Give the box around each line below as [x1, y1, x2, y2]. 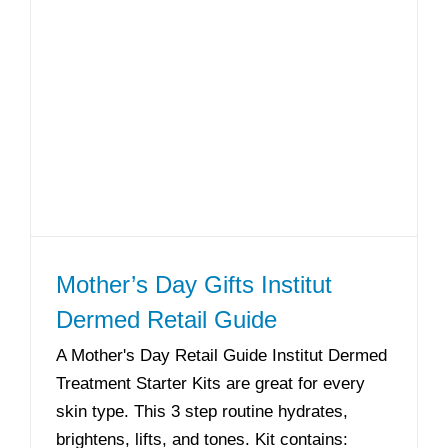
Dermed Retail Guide [56, 306, 277, 333]
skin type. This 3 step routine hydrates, [56, 402, 348, 421]
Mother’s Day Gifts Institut [56, 271, 332, 298]
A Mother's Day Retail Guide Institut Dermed [56, 346, 387, 365]
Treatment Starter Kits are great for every [56, 374, 365, 393]
